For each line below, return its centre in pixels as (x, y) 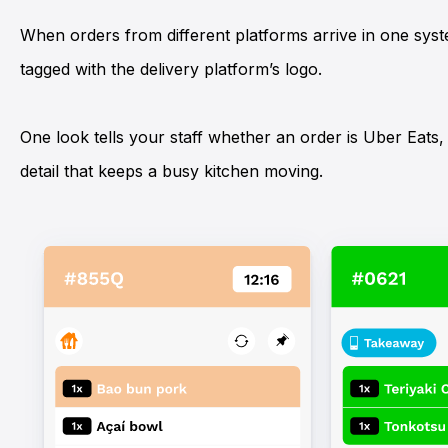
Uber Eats (401, 137)
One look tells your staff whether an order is (191, 137)
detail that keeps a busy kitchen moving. (171, 171)
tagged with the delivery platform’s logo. (171, 69)
